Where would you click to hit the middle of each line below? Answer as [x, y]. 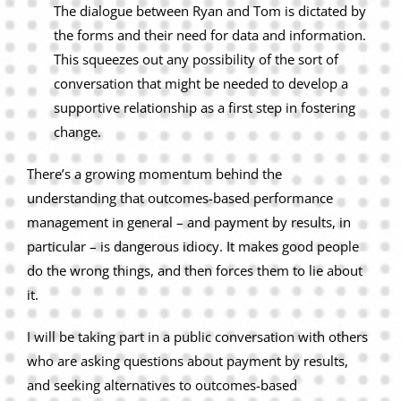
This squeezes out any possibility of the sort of [196, 60]
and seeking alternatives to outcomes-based [162, 385]
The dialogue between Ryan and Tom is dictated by [210, 11]
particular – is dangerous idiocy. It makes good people [193, 247]
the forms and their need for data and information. [210, 35]
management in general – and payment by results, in [189, 222]
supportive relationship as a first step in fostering [205, 108]
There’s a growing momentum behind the [154, 174]
